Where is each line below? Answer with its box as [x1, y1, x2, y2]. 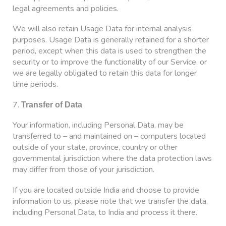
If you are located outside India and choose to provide [13, 185, 199, 196]
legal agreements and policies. [13, 3, 119, 14]
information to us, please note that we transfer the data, [13, 196, 208, 207]
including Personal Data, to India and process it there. [13, 207, 197, 218]
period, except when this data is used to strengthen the [13, 45, 206, 57]
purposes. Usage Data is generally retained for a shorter [13, 34, 209, 46]
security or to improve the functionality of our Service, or [13, 56, 207, 68]
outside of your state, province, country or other [13, 142, 178, 153]
